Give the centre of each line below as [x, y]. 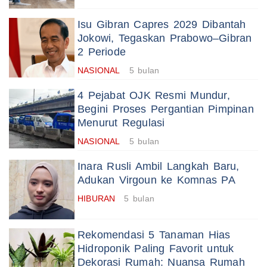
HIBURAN [97, 199]
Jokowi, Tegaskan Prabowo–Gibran [165, 38]
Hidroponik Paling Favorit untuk [156, 249]
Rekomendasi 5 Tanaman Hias [154, 235]
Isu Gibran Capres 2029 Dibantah [162, 25]
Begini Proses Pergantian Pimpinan [166, 109]
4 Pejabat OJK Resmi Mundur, [154, 96]
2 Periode [102, 52]
